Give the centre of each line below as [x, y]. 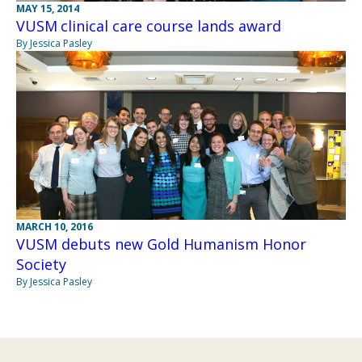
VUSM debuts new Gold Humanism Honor [161, 244]
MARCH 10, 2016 [55, 226]
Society [41, 264]
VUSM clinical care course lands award [149, 25]
